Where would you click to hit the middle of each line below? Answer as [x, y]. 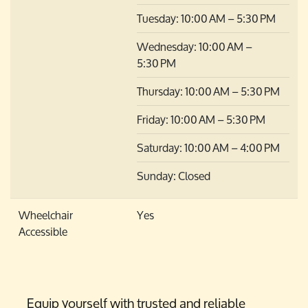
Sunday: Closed [174, 176]
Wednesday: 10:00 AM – [196, 46]
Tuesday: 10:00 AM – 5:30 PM [206, 18]
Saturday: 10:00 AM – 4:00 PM [208, 147]
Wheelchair [46, 215]
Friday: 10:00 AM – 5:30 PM [201, 119]
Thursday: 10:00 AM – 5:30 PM [208, 91]
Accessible [43, 231]
